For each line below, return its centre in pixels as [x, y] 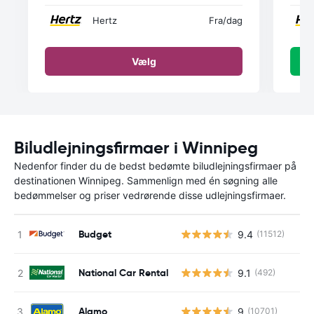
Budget [95, 234]
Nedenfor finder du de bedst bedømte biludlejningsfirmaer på [155, 166]
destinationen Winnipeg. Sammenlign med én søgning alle [146, 180]
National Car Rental [123, 272]
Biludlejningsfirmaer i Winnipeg [136, 148]
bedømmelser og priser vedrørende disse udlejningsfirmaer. [150, 195]
